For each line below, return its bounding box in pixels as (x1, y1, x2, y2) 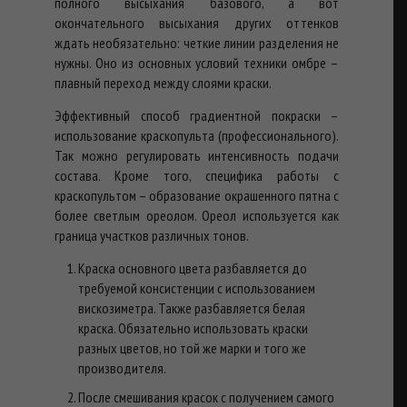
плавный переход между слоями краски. (55, 73, 272, 92)
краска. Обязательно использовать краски (78, 318, 309, 337)
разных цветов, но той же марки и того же (78, 338, 307, 357)
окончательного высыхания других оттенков (55, 13, 339, 32)
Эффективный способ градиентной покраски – (55, 105, 339, 124)
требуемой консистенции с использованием (78, 278, 316, 297)
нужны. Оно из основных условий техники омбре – (55, 53, 339, 72)
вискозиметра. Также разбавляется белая (78, 298, 306, 317)
